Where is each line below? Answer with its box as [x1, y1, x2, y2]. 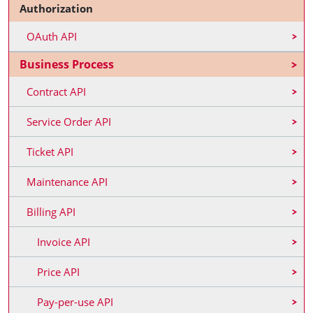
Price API [37, 265, 80, 279]
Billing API [27, 205, 75, 219]
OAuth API [27, 29, 77, 43]
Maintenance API [27, 175, 108, 189]
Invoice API [37, 235, 90, 249]
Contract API [27, 85, 86, 99]
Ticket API [27, 145, 73, 159]
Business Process [20, 57, 114, 72]
